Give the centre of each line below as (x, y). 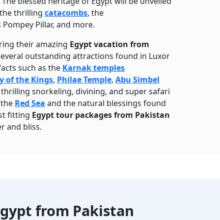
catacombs (66, 13)
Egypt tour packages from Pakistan (101, 115)
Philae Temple (84, 80)
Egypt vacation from (110, 44)
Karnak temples (94, 68)
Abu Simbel (137, 80)
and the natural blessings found (106, 103)
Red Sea (30, 103)
